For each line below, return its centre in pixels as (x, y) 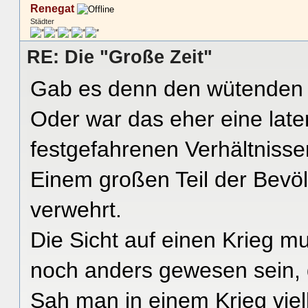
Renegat (52, 8)
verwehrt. (76, 209)
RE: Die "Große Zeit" (120, 57)
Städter (42, 21)
